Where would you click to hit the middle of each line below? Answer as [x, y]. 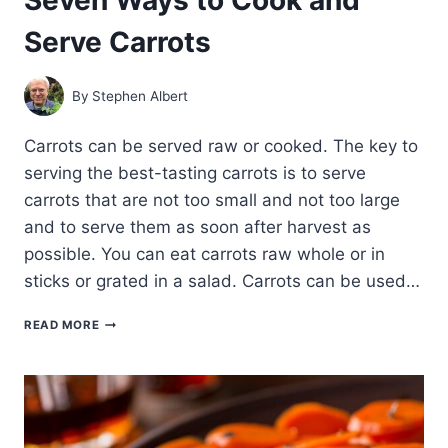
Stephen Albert [140, 95]
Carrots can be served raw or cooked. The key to [221, 146]
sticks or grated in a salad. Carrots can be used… [222, 281]
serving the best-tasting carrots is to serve [195, 173]
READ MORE [62, 325]
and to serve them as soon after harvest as [197, 227]
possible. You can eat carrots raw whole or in [204, 254]
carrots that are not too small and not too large [212, 200]
